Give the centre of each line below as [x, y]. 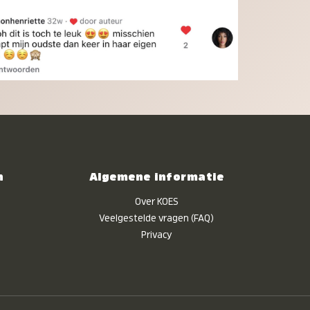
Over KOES [156, 201]
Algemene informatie [156, 177]
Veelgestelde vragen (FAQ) [156, 218]
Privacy [156, 234]
